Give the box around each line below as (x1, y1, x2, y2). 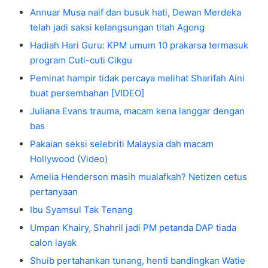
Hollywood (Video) (30, 153, 108, 165)
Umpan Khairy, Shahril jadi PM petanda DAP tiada (30, 221, 236, 233)
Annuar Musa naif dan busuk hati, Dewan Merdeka (30, 6, 241, 18)
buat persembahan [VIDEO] (30, 87, 144, 99)
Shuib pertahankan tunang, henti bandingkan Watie (30, 254, 245, 266)
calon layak (30, 236, 77, 248)
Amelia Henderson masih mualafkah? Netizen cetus (30, 170, 247, 182)
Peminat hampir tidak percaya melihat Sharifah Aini (30, 72, 245, 84)
